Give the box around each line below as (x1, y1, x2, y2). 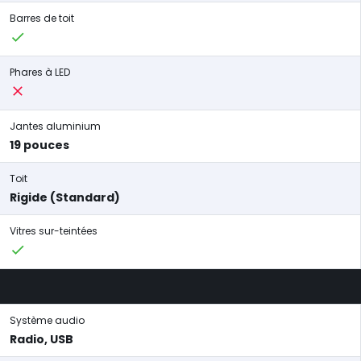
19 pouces (10, 137, 69, 153)
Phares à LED (10, 65, 70, 79)
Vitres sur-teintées (10, 224, 98, 238)
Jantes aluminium (10, 119, 101, 133)
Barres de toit (10, 11, 74, 25)
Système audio (10, 313, 85, 327)
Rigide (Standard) (10, 189, 120, 205)
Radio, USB (10, 331, 73, 347)
